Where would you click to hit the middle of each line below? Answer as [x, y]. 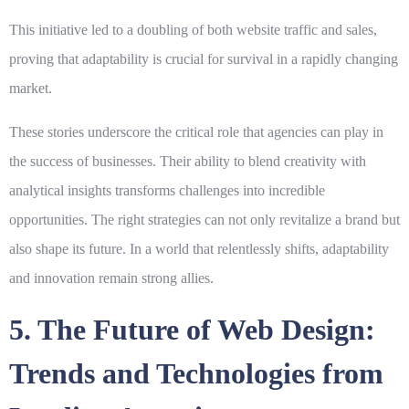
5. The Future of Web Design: [192, 330]
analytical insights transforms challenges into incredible [167, 191]
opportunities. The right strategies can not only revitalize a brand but [204, 220]
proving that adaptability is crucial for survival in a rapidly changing [204, 59]
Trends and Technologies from [196, 374]
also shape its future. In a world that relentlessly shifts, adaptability [199, 249]
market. [31, 89]
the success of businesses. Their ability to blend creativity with [188, 162]
